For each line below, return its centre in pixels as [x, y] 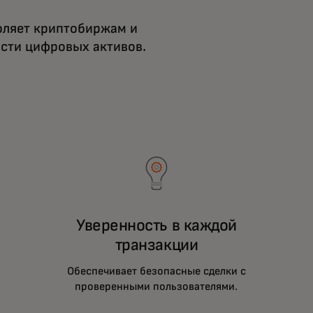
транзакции [156, 246]
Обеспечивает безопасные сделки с [156, 271]
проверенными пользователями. [156, 287]
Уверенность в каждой [156, 226]
